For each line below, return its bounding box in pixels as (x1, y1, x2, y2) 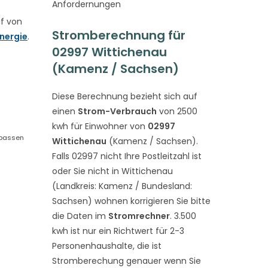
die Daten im (51, 210, 108, 222)
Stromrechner (108, 210, 170, 222)
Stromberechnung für (51, 27, 185, 44)
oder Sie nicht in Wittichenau (51, 165, 173, 177)
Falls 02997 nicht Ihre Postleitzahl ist (51, 150, 202, 162)
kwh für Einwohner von (51, 120, 148, 132)
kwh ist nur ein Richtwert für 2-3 (51, 225, 184, 237)
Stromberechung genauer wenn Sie (51, 255, 201, 267)
